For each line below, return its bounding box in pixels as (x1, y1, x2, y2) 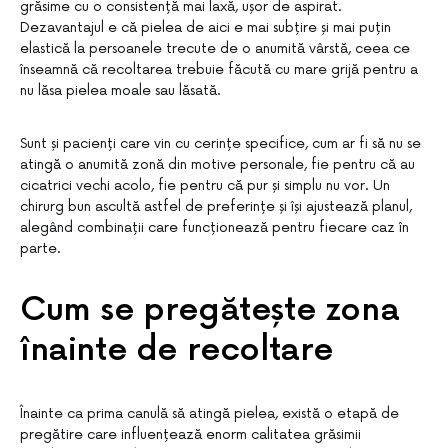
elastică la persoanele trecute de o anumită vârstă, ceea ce (20, 40, 410, 57)
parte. (20, 240, 61, 257)
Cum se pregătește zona (20, 291, 400, 330)
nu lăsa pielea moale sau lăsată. (20, 82, 221, 99)
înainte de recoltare (20, 331, 334, 370)
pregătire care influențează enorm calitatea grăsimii (20, 426, 361, 443)
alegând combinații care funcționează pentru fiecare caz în (20, 219, 409, 236)
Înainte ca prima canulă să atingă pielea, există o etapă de (20, 405, 399, 422)
